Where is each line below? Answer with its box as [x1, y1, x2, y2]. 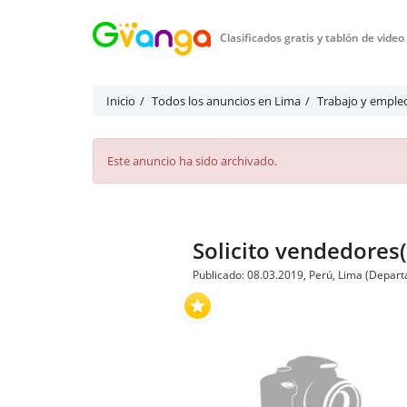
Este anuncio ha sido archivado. [107, 153, 277, 169]
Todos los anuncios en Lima [152, 93, 301, 109]
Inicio [106, 93, 135, 109]
